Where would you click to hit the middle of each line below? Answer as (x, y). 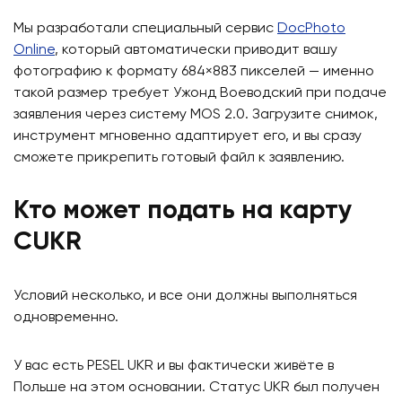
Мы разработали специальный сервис (145, 29)
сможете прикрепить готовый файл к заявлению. (179, 158)
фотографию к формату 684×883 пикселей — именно (194, 72)
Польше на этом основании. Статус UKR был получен (197, 388)
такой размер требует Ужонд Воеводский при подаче (200, 94)
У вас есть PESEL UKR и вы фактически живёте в (174, 367)
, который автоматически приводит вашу (196, 51)
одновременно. (66, 318)
